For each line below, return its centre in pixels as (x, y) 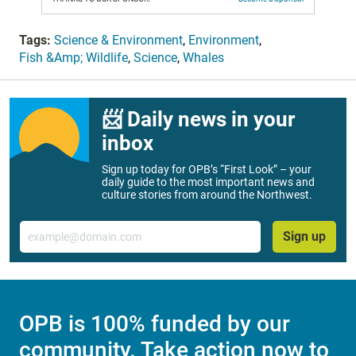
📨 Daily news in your (198, 119)
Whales (203, 57)
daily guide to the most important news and (208, 182)
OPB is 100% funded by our (155, 323)
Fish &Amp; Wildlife (74, 57)
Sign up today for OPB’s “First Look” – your (207, 169)
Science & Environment (118, 40)
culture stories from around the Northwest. (207, 194)
